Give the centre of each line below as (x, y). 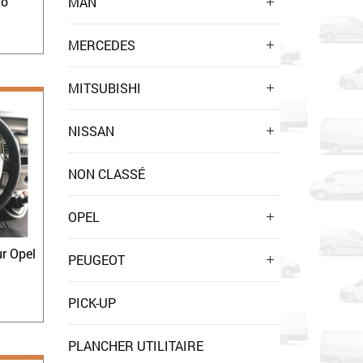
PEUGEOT (96, 260)
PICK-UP (92, 303)
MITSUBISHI (104, 88)
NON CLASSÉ (106, 174)
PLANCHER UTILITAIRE (135, 346)
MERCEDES (101, 45)
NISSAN (91, 131)
